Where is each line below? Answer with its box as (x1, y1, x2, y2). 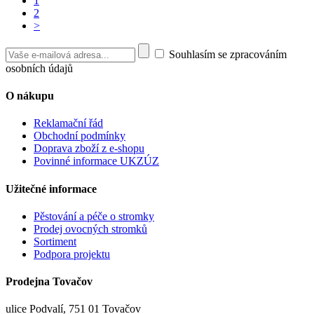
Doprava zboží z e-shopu (34, 142, 144, 155)
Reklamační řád (34, 117, 103, 130)
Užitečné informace (6, 182, 97, 195)
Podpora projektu (34, 247, 110, 260)
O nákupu (6, 90, 54, 102)
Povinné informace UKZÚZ (34, 155, 159, 168)
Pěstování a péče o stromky (34, 210, 154, 222)
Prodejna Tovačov (6, 275, 93, 288)
